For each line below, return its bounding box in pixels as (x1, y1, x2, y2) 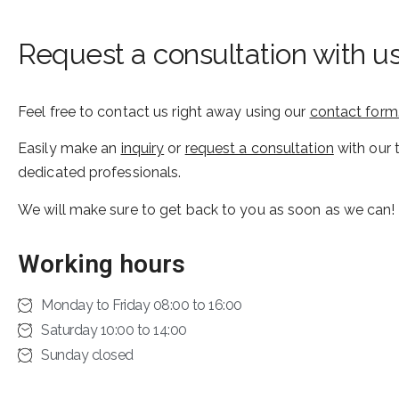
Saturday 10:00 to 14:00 (41, 321, 187, 338)
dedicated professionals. (18, 164, 182, 182)
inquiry (120, 140, 165, 158)
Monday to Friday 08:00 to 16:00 (41, 296, 242, 313)
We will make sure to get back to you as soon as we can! (18, 200, 395, 218)
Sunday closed (41, 346, 134, 363)
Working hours (18, 248, 185, 279)
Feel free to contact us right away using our (18, 102, 310, 120)
